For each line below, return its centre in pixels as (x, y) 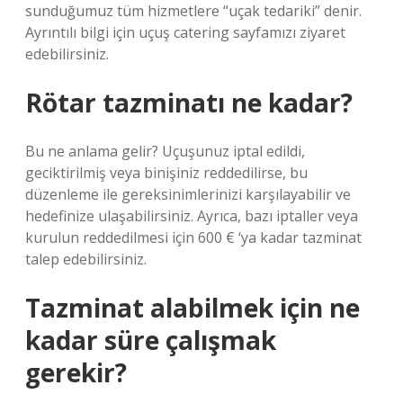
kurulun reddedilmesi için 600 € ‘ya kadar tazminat (193, 237)
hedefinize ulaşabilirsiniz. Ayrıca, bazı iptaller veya (192, 216)
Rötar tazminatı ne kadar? (189, 103)
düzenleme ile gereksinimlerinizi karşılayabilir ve (188, 194)
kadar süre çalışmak (151, 340)
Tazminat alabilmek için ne (193, 308)
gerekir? (76, 372)
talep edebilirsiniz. (86, 259)
